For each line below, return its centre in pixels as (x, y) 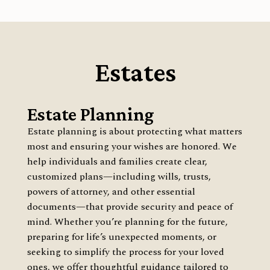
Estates (135, 72)
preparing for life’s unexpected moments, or (121, 237)
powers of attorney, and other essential (111, 191)
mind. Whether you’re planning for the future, (127, 221)
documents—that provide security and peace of (130, 206)
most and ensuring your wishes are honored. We (132, 146)
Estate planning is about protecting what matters (134, 131)
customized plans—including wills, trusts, (119, 176)
